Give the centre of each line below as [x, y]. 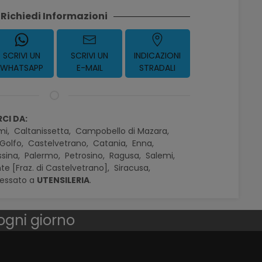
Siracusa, [134, 168]
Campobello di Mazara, [124, 131]
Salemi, [162, 156]
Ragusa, [127, 156]
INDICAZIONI [158, 56]
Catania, [112, 143]
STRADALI [158, 68]
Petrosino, [86, 156]
